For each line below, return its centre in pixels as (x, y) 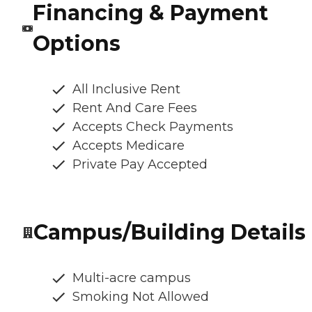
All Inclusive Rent (126, 89)
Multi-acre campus (132, 278)
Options (76, 43)
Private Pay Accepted (140, 164)
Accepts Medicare (128, 145)
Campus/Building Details (170, 232)
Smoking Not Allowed (141, 296)
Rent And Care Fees (135, 108)
